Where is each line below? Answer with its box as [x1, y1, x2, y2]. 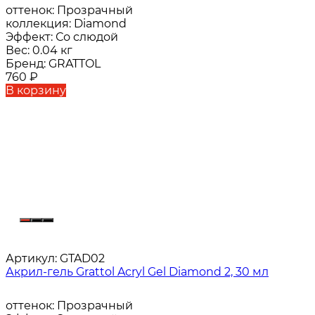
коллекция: [6, 17, 74, 31]
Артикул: [6, 252, 57, 266]
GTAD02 [57, 252, 105, 266]
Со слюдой [56, 30, 118, 44]
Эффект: [6, 30, 56, 44]
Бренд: [6, 57, 49, 71]
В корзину [6, 84, 66, 98]
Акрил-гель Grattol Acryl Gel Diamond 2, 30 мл [6, 265, 269, 279]
